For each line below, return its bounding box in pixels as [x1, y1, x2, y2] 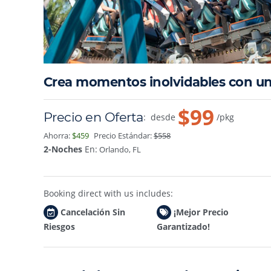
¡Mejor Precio [174, 206, 229, 218]
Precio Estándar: [94, 130, 154, 141]
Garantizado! [157, 220, 211, 232]
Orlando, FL [97, 144, 141, 155]
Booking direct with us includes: [44, 187, 173, 199]
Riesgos [44, 220, 75, 232]
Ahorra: [44, 130, 72, 141]
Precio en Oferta [44, 109, 143, 125]
